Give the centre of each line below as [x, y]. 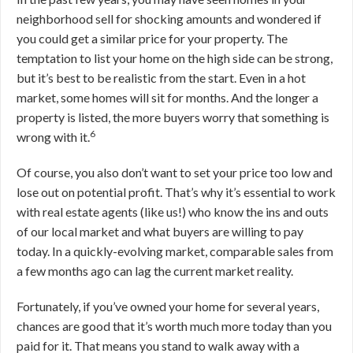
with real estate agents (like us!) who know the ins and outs [173, 212]
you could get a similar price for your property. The [152, 38]
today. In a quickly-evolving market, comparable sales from [175, 251]
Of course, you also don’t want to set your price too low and [175, 172]
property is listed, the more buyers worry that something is [173, 117]
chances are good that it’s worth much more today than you [174, 326]
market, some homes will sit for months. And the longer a [167, 97]
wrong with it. [53, 137]
